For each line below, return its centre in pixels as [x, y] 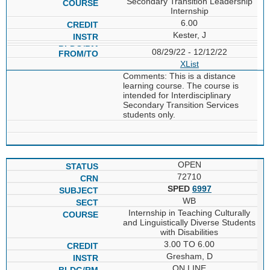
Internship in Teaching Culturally [190, 212]
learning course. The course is [181, 85]
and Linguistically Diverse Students [190, 222]
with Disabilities [190, 232]
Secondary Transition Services [181, 105]
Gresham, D [189, 256]
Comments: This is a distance [179, 76]
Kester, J [189, 35]
